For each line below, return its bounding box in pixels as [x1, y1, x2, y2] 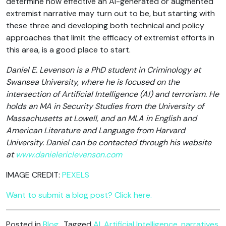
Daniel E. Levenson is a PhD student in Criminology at [6, 64, 201, 75]
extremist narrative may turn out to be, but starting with [6, 8, 215, 19]
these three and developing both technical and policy [6, 20, 204, 31]
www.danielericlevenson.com [16, 149, 122, 160]
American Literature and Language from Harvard [6, 125, 185, 136]
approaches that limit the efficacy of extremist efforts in [6, 32, 214, 43]
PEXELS [62, 169, 89, 180]
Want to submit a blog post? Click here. [6, 189, 152, 200]
